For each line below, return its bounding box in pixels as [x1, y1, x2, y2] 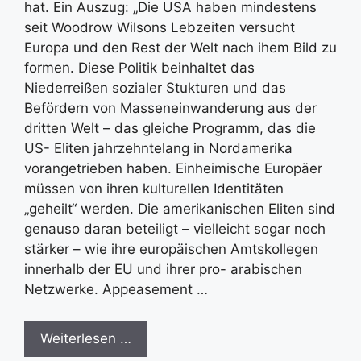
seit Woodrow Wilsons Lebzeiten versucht [24, 19, 295, 35]
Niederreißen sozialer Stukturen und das [24, 80, 286, 96]
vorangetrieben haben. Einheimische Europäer [24, 160, 322, 176]
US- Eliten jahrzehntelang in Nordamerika [24, 140, 293, 156]
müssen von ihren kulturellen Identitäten [24, 180, 284, 197]
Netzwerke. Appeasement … [24, 281, 208, 297]
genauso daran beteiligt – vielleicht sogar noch [24, 221, 326, 237]
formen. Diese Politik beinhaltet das [24, 60, 255, 76]
